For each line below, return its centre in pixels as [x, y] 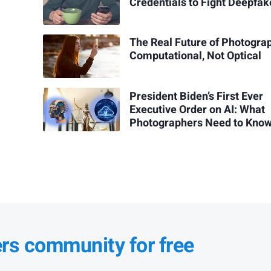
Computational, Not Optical [196, 56]
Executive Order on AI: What [198, 109]
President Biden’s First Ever [197, 96]
